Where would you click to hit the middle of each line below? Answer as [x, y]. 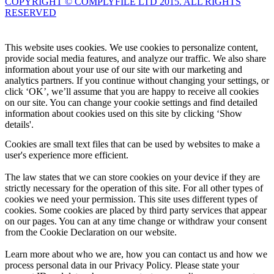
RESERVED [31, 12]
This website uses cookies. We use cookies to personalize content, [131, 47]
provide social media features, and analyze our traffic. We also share [135, 58]
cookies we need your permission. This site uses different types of [131, 199]
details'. [19, 124]
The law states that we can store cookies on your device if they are [132, 177]
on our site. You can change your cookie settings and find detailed [131, 102]
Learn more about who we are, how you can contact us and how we [136, 254]
